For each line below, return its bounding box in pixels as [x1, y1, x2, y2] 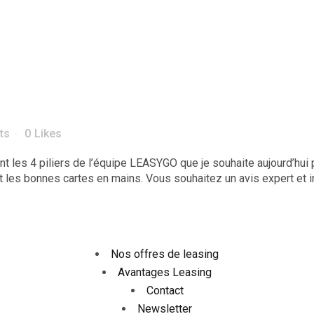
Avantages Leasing [118, 266, 212, 279]
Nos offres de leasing [111, 247, 219, 261]
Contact [146, 284, 184, 297]
